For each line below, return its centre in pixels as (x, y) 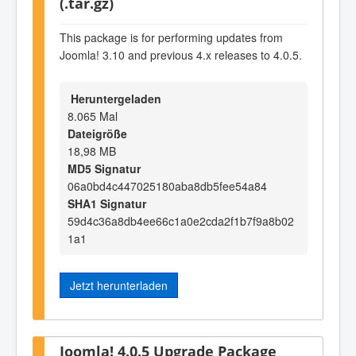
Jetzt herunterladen (119, 285)
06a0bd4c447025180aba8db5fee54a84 (167, 186)
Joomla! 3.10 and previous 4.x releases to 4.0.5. (181, 55)
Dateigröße (97, 133)
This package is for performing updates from (171, 38)
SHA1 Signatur (107, 203)
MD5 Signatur (104, 168)
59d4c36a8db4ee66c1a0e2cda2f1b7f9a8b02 (181, 221)
